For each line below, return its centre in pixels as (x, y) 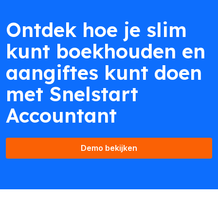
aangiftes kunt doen (104, 72)
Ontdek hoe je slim (96, 29)
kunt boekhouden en (106, 51)
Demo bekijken (109, 148)
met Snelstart (72, 94)
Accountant (61, 115)
